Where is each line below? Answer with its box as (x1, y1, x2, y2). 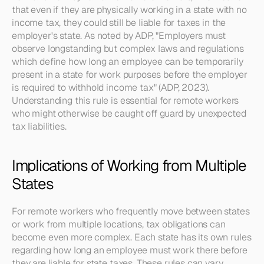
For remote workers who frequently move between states (12, 205, 250, 217)
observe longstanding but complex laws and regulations (12, 42, 244, 55)
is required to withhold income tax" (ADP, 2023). (12, 81, 210, 94)
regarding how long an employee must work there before (12, 244, 247, 256)
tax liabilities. (12, 120, 67, 133)
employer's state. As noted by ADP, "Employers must (12, 29, 226, 42)
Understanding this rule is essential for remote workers (12, 94, 239, 107)
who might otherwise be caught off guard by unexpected (12, 107, 246, 120)
